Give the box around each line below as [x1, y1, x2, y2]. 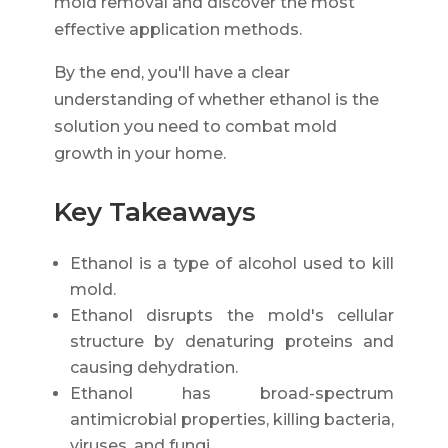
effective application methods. [53, 19, 302, 39]
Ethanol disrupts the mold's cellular [69, 305, 395, 325]
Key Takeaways [53, 195, 256, 228]
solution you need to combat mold [53, 116, 337, 136]
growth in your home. [53, 143, 226, 163]
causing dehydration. [69, 357, 238, 377]
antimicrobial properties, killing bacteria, [69, 409, 395, 429]
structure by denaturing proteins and [69, 331, 395, 351]
